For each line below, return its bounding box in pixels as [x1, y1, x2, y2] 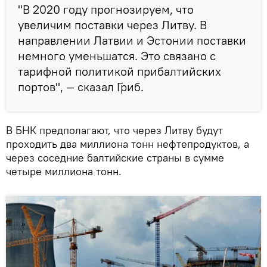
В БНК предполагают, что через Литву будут [6, 123, 223, 137]
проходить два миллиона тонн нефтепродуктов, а [6, 136, 249, 151]
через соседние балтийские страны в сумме [6, 150, 224, 164]
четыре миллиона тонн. [6, 164, 122, 178]
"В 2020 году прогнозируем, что [18, 1, 194, 17]
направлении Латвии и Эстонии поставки [18, 32, 246, 48]
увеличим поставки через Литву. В [18, 17, 207, 32]
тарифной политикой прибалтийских [18, 63, 221, 79]
